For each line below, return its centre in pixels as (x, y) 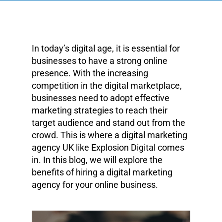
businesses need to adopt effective (101, 98)
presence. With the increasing (90, 73)
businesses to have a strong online (100, 61)
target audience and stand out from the (109, 123)
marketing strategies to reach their (100, 110)
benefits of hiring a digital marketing (102, 172)
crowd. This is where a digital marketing (110, 135)
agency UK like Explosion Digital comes (108, 147)
